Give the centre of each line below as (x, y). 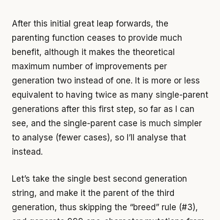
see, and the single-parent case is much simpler (107, 123)
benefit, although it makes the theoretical (93, 52)
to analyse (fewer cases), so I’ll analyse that (99, 137)
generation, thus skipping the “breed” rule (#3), (105, 207)
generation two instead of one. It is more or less (106, 81)
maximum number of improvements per (89, 66)
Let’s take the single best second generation (99, 179)
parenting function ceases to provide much (97, 38)
